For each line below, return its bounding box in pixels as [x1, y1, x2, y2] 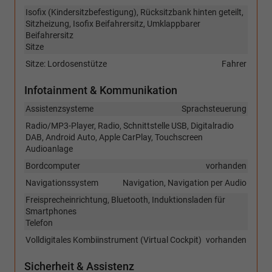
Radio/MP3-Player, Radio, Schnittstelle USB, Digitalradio [25, 121, 234, 131]
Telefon [25, 218, 53, 228]
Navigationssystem [25, 178, 98, 188]
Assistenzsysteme [25, 104, 93, 114]
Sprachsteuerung [182, 104, 246, 114]
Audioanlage [25, 144, 73, 154]
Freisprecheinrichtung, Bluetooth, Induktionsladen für [25, 195, 225, 205]
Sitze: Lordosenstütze [25, 59, 107, 69]
